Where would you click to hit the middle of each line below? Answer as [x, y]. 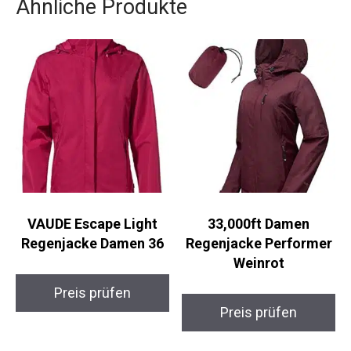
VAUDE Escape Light [90, 208]
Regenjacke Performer [250, 227]
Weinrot [250, 247]
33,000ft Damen [250, 208]
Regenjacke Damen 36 [90, 227]
